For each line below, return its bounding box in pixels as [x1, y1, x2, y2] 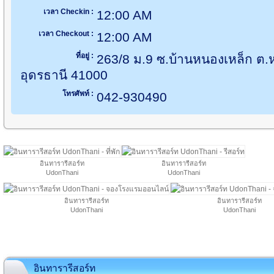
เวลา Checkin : [43, 7, 94, 16]
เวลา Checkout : [39, 29, 94, 38]
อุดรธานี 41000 [20, 68, 108, 82]
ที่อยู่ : [76, 51, 94, 60]
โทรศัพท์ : [62, 89, 94, 98]
